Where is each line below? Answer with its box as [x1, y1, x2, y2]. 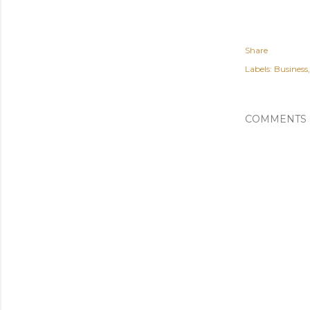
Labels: [245, 64, 272, 74]
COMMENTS [245, 113, 307, 125]
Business [274, 64, 308, 74]
